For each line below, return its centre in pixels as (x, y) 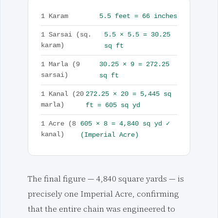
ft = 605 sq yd (113, 105)
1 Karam (54, 16)
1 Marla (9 (60, 65)
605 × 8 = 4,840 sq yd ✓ (125, 124)
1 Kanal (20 (62, 94)
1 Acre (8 (58, 124)
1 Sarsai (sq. (66, 35)
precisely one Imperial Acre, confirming (103, 194)
